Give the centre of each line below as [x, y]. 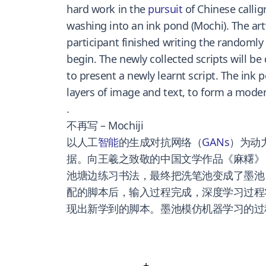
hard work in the [107, 9]
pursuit [165, 9]
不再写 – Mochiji [105, 125]
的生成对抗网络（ [160, 142]
